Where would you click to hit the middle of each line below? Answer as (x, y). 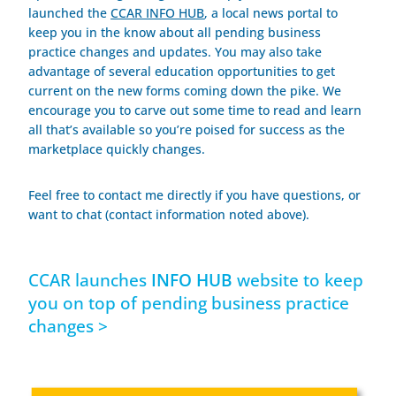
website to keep (298, 281)
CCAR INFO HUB (158, 13)
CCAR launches (90, 281)
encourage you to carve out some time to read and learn (195, 110)
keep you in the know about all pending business (175, 33)
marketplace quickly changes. (117, 149)
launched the (70, 13)
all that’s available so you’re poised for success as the (187, 130)
